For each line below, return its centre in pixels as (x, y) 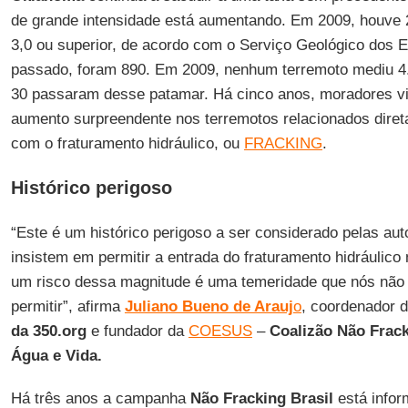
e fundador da (137, 331)
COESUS (220, 331)
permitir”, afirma (67, 306)
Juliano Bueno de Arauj (209, 306)
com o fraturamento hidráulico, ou (127, 143)
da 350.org (48, 331)
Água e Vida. (56, 356)
